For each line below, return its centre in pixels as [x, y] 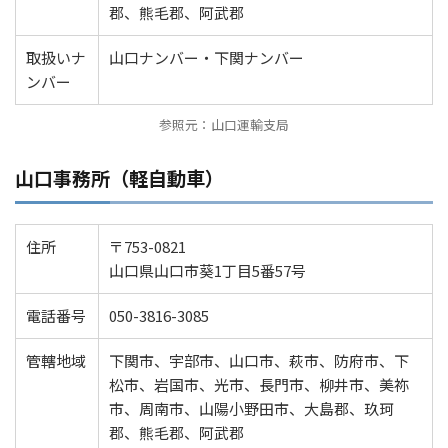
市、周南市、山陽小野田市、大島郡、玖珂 [251, 409]
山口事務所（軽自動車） [119, 178]
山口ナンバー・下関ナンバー [206, 58]
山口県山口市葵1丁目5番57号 [207, 271]
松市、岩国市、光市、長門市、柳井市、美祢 [259, 385]
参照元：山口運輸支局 [224, 125]
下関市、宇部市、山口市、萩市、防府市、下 [259, 361]
